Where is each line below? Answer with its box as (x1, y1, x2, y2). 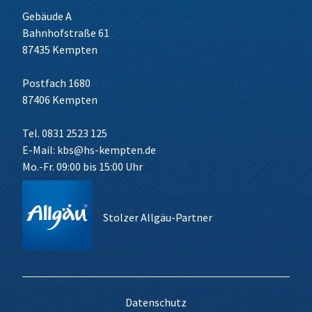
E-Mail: (22, 143, 57, 157)
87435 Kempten (22, 42, 97, 56)
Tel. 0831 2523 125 (22, 126, 107, 140)
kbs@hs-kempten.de (57, 143, 156, 157)
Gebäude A (22, 9, 72, 23)
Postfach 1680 (22, 76, 91, 90)
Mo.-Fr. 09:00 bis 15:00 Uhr (22, 159, 143, 173)
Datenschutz (125, 295, 187, 309)
